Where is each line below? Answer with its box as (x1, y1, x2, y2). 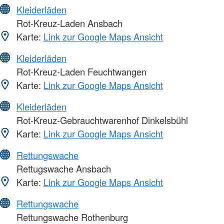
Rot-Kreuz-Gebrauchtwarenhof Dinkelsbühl (14, 113, 188, 127)
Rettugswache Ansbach (14, 162, 111, 175)
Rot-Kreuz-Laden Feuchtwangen (14, 65, 146, 78)
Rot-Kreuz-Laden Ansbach (14, 16, 122, 30)
